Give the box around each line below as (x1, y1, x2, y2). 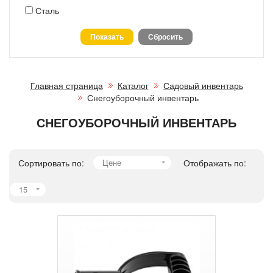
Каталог (117, 79, 149, 91)
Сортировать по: (18, 156, 84, 169)
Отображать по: (183, 156, 246, 169)
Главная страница (30, 79, 103, 91)
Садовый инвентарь (163, 79, 243, 91)
